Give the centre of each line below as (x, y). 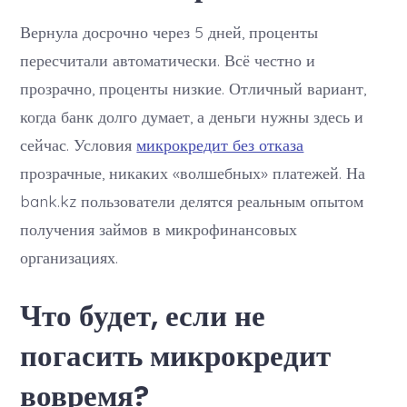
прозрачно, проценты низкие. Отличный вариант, (194, 89)
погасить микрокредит (176, 356)
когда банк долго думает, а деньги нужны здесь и (192, 117)
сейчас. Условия (79, 145)
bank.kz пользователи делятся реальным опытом (192, 201)
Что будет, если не (143, 316)
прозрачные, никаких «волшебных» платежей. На (193, 173)
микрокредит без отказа (220, 145)
